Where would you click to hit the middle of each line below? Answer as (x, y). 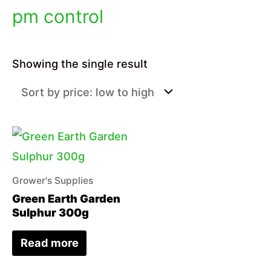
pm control (58, 16)
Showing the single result (80, 63)
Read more (49, 243)
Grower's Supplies (53, 181)
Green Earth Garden (66, 199)
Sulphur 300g (51, 213)
